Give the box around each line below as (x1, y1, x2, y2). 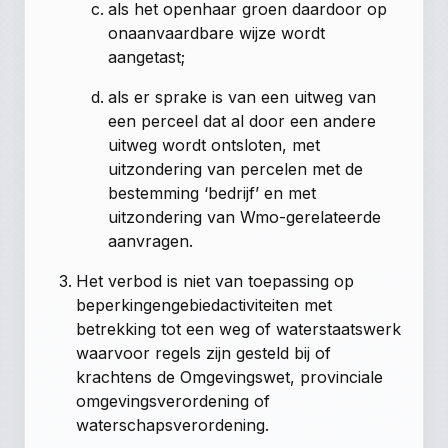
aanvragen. (108, 230, 194, 251)
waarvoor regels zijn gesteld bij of (76, 342, 332, 363)
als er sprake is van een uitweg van (108, 86, 377, 107)
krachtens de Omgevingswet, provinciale (76, 366, 384, 387)
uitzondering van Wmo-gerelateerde (108, 206, 382, 227)
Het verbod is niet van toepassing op (76, 270, 355, 291)
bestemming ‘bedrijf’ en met (108, 182, 317, 203)
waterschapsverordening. (76, 414, 270, 435)
